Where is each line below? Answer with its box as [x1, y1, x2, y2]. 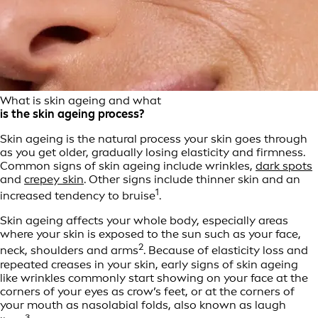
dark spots [256, 158, 312, 172]
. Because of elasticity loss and [143, 243, 308, 258]
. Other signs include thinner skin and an [84, 172, 300, 186]
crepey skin [24, 172, 84, 186]
